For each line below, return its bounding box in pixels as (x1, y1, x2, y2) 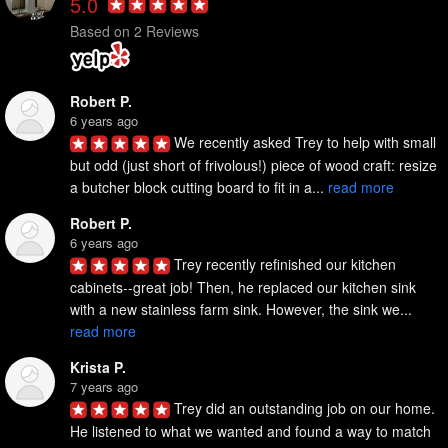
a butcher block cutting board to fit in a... (70, 177, 328, 198)
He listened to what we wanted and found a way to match (70, 421, 431, 442)
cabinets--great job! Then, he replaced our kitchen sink (70, 277, 416, 298)
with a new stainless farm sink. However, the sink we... (70, 299, 416, 320)
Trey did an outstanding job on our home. (174, 398, 435, 419)
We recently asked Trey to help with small (174, 132, 436, 153)
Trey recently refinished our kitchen (174, 254, 396, 275)
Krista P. (70, 357, 126, 378)
